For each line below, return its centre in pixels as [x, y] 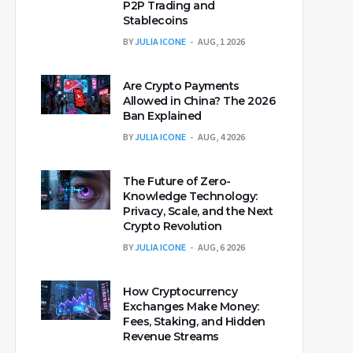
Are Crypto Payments [181, 86]
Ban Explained [162, 116]
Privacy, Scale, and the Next [198, 211]
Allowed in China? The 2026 [199, 101]
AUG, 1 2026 [221, 41]
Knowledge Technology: [190, 196]
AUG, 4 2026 [221, 137]
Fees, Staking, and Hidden [194, 321]
